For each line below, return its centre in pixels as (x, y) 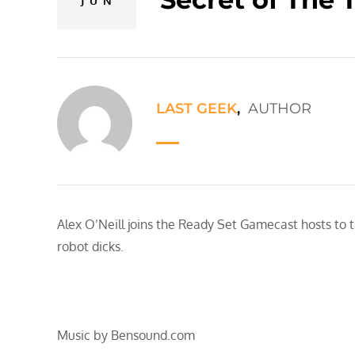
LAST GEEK (197, 108)
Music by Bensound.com (126, 335)
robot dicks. (90, 246)
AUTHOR (280, 108)
